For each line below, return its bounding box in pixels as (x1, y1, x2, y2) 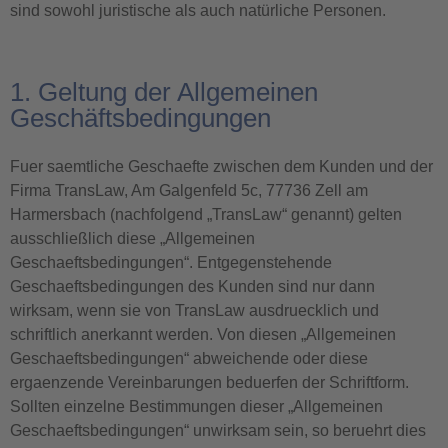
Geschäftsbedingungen (10, 103, 271, 133)
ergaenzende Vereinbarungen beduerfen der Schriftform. (10, 374, 409, 391)
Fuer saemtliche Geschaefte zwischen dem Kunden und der (10, 158, 433, 175)
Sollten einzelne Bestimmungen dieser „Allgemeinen (10, 398, 383, 415)
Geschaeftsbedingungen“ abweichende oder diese (10, 350, 368, 367)
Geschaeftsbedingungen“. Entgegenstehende (10, 254, 332, 271)
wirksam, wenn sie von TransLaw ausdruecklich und (10, 302, 379, 319)
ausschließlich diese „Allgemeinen (10, 230, 255, 247)
